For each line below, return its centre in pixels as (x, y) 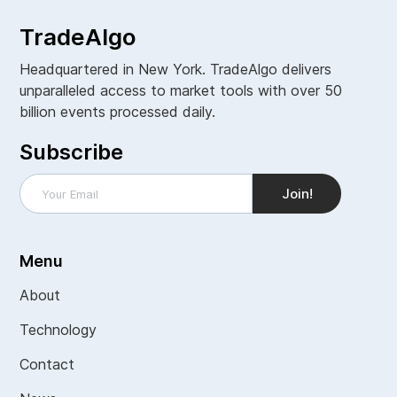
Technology (58, 329)
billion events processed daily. (118, 111)
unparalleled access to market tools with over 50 (181, 90)
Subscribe (72, 152)
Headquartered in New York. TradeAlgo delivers (176, 69)
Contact (47, 364)
